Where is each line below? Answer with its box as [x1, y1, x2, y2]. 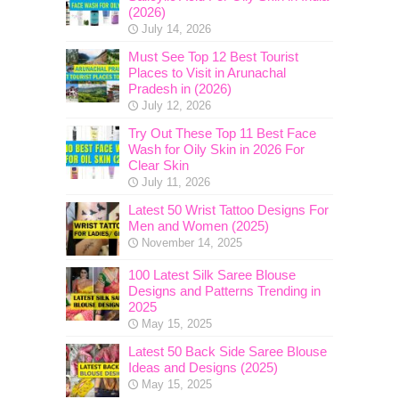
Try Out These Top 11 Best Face [128, 125, 316, 141]
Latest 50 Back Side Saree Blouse [128, 343, 327, 359]
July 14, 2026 [142, 21, 211, 36]
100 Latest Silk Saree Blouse [128, 266, 296, 282]
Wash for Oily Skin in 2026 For [128, 141, 305, 157]
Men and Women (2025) [128, 217, 269, 233]
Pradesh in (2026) [128, 80, 232, 96]
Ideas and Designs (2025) [128, 359, 278, 375]
